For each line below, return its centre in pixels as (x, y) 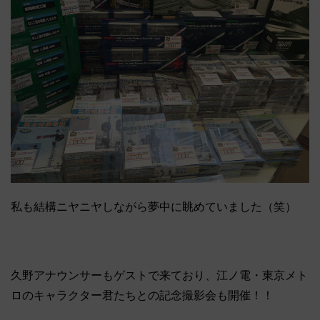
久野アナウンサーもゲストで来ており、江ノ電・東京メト (159, 276)
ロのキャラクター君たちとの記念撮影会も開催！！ (142, 296)
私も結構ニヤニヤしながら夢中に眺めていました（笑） (154, 207)
